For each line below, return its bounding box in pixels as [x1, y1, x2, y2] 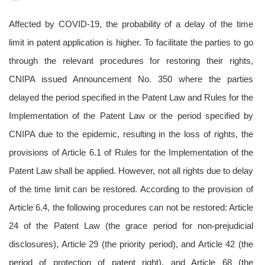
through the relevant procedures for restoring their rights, [9, 56, 253, 66]
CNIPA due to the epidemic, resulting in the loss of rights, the [9, 129, 253, 139]
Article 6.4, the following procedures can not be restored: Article [9, 202, 253, 212]
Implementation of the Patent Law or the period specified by [9, 111, 253, 121]
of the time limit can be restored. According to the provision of [9, 184, 253, 194]
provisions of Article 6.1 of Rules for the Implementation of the [9, 147, 253, 157]
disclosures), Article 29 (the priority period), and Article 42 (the [9, 239, 253, 249]
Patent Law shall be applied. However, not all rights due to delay [9, 166, 253, 176]
